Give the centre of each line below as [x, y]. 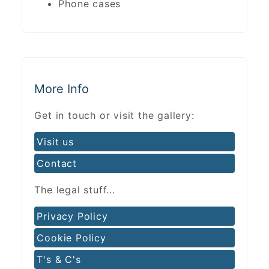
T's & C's [59, 259]
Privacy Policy [72, 216]
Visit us [55, 141]
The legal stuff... [75, 189]
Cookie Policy [71, 237]
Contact [57, 163]
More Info [62, 89]
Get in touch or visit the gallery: [114, 115]
